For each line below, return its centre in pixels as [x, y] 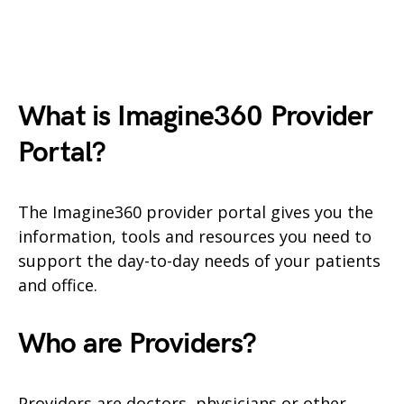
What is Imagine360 [144, 116]
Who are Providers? [138, 344]
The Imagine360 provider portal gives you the [196, 211]
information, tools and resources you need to [195, 236]
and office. [58, 285]
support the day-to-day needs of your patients [199, 260]
